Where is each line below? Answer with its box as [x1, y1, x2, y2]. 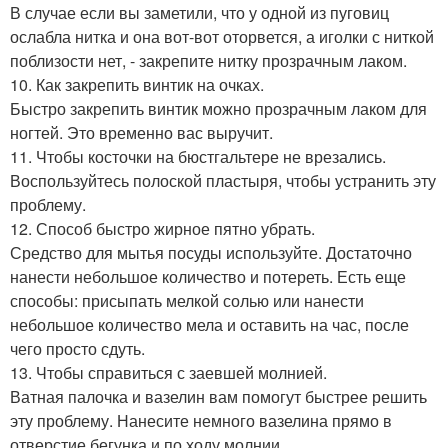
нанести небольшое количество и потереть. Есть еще [10, 265, 406, 288]
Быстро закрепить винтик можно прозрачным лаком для [10, 97, 427, 120]
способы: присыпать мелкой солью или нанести [10, 289, 364, 312]
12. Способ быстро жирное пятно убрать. [10, 217, 315, 240]
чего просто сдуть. [10, 337, 145, 360]
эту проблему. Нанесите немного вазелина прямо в [10, 409, 392, 432]
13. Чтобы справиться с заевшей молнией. [10, 361, 327, 384]
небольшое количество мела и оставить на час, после [10, 313, 409, 336]
